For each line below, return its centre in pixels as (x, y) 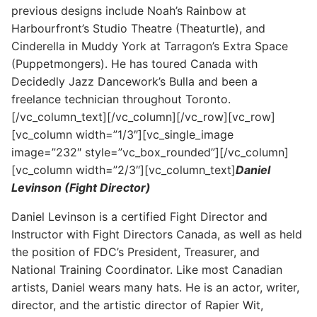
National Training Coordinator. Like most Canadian (147, 269)
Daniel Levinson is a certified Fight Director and (139, 216)
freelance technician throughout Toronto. (121, 99)
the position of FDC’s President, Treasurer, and (136, 252)
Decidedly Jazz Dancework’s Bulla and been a (134, 81)
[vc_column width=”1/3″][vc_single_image (122, 134)
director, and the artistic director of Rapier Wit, (137, 305)
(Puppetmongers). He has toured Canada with (134, 63)
